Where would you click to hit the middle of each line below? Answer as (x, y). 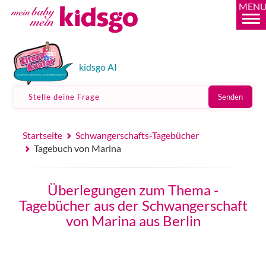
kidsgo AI (98, 67)
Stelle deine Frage (64, 97)
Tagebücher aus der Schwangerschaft (133, 205)
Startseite (42, 135)
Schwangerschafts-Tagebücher (137, 135)
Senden (230, 97)
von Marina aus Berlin (133, 221)
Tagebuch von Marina (78, 148)
